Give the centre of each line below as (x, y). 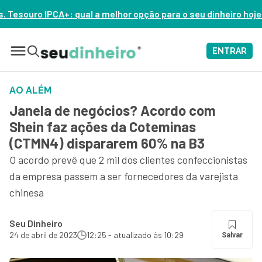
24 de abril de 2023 (43, 235)
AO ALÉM (30, 90)
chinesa (27, 192)
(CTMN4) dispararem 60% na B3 (107, 143)
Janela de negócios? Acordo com (113, 110)
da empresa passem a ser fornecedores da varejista (124, 176)
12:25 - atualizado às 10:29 (135, 235)
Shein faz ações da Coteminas (103, 127)
